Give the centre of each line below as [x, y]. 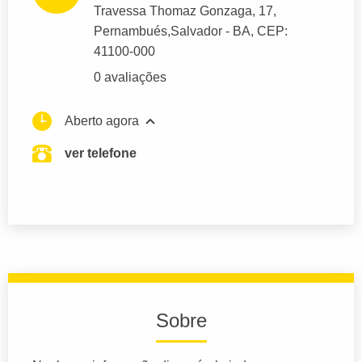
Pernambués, [132, 32]
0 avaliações [130, 78]
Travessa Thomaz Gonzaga [173, 11]
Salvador [196, 32]
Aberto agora [102, 121]
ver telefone [101, 154]
